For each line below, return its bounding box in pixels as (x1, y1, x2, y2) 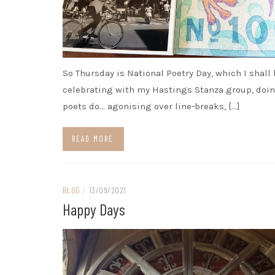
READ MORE (72, 134, 114, 144)
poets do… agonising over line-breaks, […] (63, 101, 240, 112)
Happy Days (63, 199, 125, 219)
